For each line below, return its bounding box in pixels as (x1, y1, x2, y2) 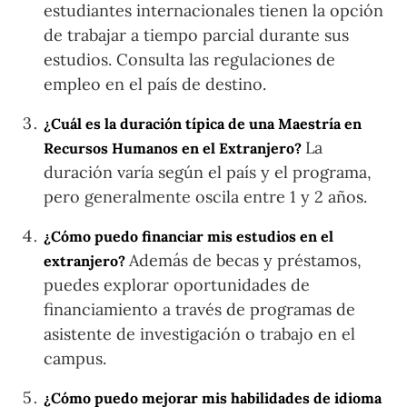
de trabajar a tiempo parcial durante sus (44, 25, 349, 45)
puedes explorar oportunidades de (44, 274, 310, 295)
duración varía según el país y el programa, (44, 162, 372, 183)
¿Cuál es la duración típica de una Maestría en (44, 114, 362, 133)
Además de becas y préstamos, (129, 250, 362, 271)
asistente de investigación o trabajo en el (44, 323, 355, 344)
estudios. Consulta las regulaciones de (44, 49, 335, 70)
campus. (44, 348, 106, 369)
